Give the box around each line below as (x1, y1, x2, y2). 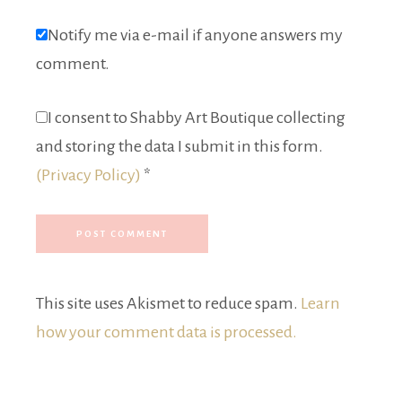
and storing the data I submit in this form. (36, 137, 323, 156)
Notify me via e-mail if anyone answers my (48, 26, 343, 45)
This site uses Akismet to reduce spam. (36, 294, 301, 313)
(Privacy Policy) (36, 166, 141, 185)
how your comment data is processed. (36, 323, 297, 342)
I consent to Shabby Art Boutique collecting (48, 109, 345, 127)
